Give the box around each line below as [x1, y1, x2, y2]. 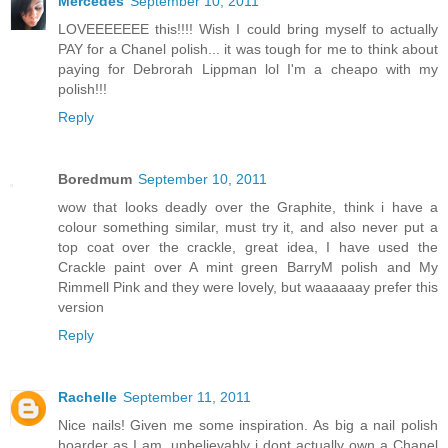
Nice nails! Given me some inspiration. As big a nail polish [58, 417, 438, 434]
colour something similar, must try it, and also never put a [58, 219, 438, 236]
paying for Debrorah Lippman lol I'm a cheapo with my [58, 61, 438, 78]
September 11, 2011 [123, 389, 251, 406]
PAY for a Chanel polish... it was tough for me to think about [58, 41, 438, 58]
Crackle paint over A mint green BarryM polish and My [58, 259, 438, 276]
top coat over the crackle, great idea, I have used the [58, 239, 438, 256]
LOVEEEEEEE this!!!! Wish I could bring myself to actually [58, 21, 438, 38]
